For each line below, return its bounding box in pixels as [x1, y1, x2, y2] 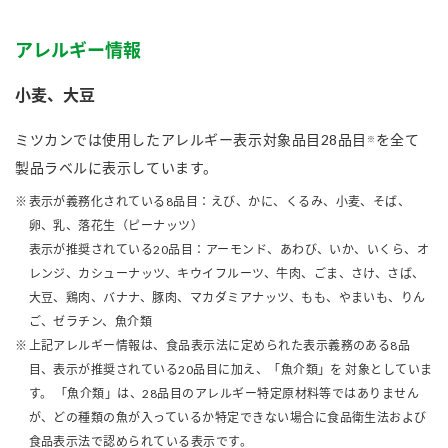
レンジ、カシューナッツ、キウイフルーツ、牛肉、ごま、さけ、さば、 [28, 266, 425, 281]
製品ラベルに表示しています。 [15, 159, 218, 176]
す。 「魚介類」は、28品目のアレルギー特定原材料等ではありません [28, 386, 420, 401]
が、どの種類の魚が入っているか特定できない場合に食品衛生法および [28, 410, 427, 425]
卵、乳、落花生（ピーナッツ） [28, 218, 204, 233]
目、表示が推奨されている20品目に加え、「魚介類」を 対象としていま [28, 362, 433, 377]
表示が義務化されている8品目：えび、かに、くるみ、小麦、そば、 [28, 194, 411, 209]
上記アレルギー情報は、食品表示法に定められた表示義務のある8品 [28, 338, 411, 353]
